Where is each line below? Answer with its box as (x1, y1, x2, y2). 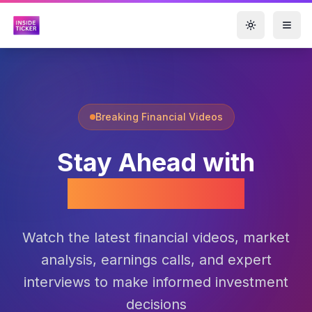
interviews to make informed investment (24, 274, 288, 290)
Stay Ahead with (57, 147, 255, 178)
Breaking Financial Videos (95, 111, 223, 123)
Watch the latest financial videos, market (22, 229, 290, 246)
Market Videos (68, 178, 244, 209)
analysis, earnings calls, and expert (40, 251, 272, 268)
